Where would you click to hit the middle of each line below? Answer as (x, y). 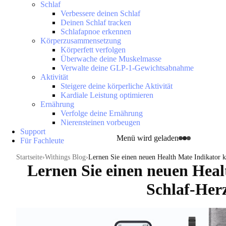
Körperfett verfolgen (93, 50)
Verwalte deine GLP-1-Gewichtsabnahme (127, 68)
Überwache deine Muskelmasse (111, 59)
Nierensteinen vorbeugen (100, 122)
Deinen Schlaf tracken (96, 22)
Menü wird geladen (148, 138)
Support (33, 131)
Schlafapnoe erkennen (96, 32)
